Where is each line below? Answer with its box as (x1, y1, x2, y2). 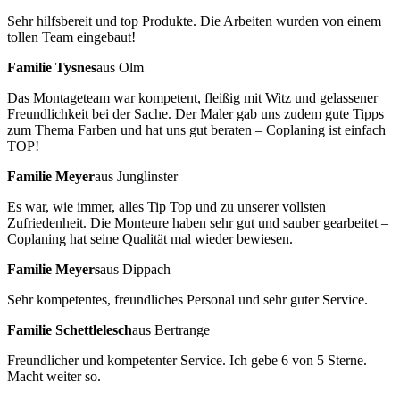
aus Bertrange (132, 321, 210, 337)
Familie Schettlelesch (7, 321, 132, 337)
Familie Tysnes (7, 59, 96, 75)
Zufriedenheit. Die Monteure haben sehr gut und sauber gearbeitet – (7, 214, 388, 230)
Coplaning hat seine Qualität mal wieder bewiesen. (7, 230, 293, 246)
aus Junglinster (95, 168, 178, 184)
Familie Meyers (7, 261, 100, 277)
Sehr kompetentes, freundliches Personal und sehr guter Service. (7, 291, 368, 307)
